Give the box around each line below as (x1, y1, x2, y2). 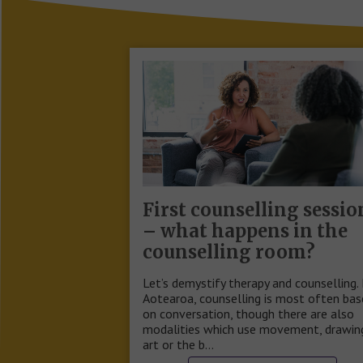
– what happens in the (143, 220, 348, 242)
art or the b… (143, 336, 214, 352)
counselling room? (143, 241, 315, 263)
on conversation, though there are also (143, 305, 354, 322)
